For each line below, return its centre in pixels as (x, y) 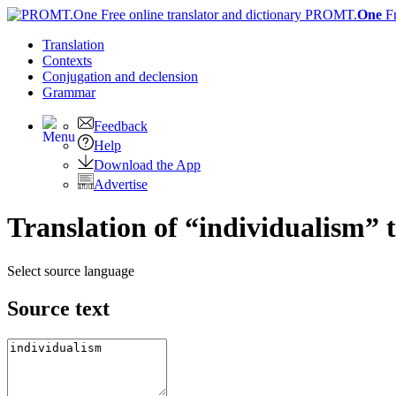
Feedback (121, 126)
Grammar (69, 92)
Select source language (71, 270)
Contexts (67, 61)
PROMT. (329, 15)
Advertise (121, 184)
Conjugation (79, 76)
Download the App (147, 165)
